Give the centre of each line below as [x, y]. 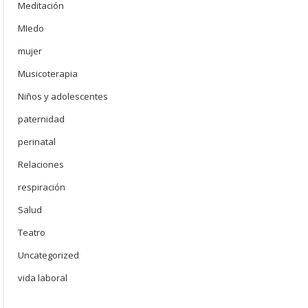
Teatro [32, 232]
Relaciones [41, 164]
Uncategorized [48, 255]
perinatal [37, 142]
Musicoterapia [48, 74]
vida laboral [43, 278]
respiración [42, 187]
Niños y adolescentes [63, 96]
